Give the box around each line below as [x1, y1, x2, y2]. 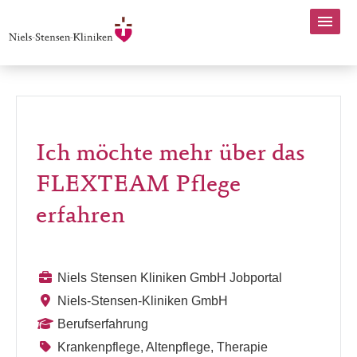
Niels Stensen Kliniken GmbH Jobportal [57, 271, 282, 284]
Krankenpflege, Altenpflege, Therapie [57, 340, 268, 354]
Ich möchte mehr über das [36, 143, 305, 167]
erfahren [36, 205, 125, 229]
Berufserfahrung [57, 317, 148, 331]
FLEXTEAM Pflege [36, 174, 241, 198]
